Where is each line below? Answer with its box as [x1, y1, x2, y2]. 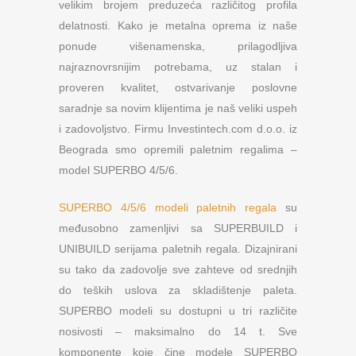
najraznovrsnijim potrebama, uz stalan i [59, 60, 297, 73]
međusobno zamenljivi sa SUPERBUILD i [59, 222, 297, 234]
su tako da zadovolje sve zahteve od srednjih [59, 263, 297, 276]
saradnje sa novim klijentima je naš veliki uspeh [59, 102, 297, 114]
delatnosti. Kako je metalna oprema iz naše [59, 19, 297, 32]
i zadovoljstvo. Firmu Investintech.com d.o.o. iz [59, 122, 297, 135]
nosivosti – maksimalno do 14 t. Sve [59, 325, 297, 338]
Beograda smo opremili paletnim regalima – [59, 143, 297, 156]
